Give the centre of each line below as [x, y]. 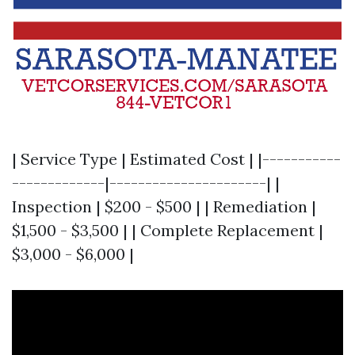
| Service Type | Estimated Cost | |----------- [176, 159]
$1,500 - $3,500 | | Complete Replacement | [168, 231]
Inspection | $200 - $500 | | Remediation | [164, 207]
